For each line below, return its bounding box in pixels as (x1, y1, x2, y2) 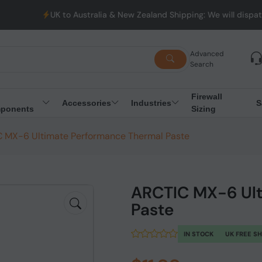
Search (189, 60, 213, 69)
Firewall (191, 92, 222, 101)
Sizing (191, 104, 216, 113)
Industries (130, 98, 171, 108)
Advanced (189, 49, 224, 58)
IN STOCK (184, 230, 213, 238)
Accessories (61, 98, 111, 108)
